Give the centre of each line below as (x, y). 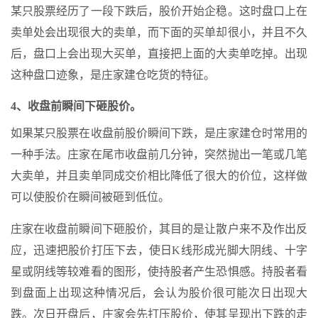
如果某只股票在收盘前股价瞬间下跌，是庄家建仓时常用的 (159, 133)
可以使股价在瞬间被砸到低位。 (90, 197)
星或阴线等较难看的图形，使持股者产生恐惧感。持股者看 (159, 271)
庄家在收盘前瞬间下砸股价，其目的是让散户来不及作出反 (159, 229)
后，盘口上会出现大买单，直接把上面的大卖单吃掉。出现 (159, 53)
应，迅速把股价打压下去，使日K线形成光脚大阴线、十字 (159, 250)
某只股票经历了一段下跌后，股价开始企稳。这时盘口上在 (159, 11)
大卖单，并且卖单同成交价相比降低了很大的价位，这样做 (159, 175)
